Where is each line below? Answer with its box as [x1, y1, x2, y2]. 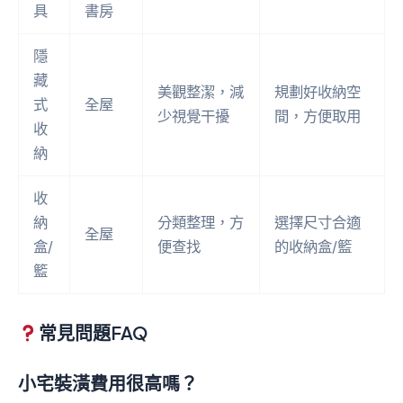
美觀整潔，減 [157, 83, 245, 102]
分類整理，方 [157, 213, 245, 232]
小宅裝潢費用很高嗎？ [18, 372, 198, 395]
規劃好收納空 [274, 83, 362, 102]
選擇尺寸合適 [274, 213, 362, 232]
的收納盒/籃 [274, 237, 353, 256]
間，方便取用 [274, 107, 362, 126]
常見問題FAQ [38, 321, 148, 345]
